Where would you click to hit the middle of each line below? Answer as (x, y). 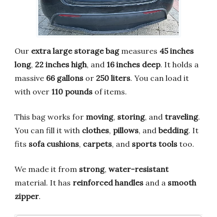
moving (100, 116)
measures (139, 51)
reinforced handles (108, 182)
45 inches (177, 51)
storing (131, 116)
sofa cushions (54, 144)
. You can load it (160, 78)
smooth (182, 182)
